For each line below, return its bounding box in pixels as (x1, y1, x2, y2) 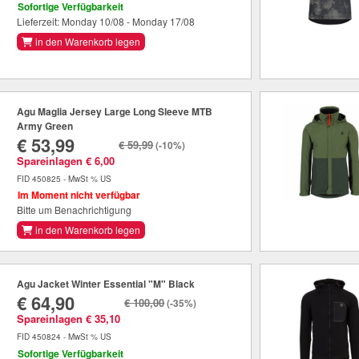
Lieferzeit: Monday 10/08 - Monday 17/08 (17, 14, 196, 29)
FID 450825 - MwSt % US (17, 172, 112, 184)
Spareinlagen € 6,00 (17, 152, 115, 168)
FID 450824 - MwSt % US (17, 331, 112, 343)
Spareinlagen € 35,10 (17, 311, 121, 327)
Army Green (17, 118, 74, 133)
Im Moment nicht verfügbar (18, 188, 141, 203)
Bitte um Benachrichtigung (17, 203, 132, 217)
